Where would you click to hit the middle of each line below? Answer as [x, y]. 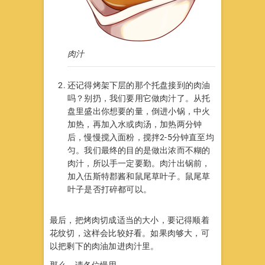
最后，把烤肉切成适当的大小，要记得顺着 [130, 220]
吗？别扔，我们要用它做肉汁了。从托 [139, 98]
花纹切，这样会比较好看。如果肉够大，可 [130, 233]
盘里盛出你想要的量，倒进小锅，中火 [139, 111]
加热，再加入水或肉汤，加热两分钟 [135, 124]
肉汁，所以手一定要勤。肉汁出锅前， [139, 163]
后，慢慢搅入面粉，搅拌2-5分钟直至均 [141, 137]
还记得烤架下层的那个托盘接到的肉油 [139, 85]
